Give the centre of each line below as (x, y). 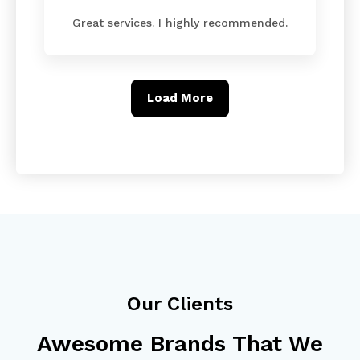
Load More (180, 98)
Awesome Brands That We (180, 344)
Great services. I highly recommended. (180, 23)
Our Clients (180, 304)
